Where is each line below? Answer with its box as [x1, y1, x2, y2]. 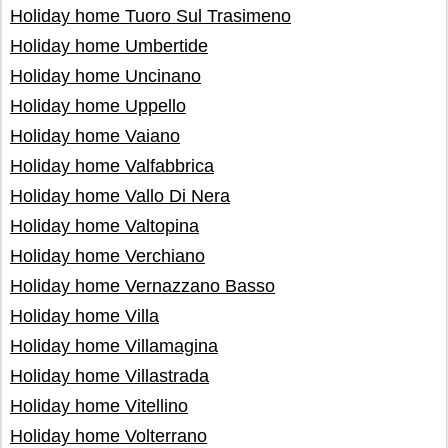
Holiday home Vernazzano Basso [10, 276, 275, 296]
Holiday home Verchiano [10, 246, 205, 266]
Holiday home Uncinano [10, 66, 201, 86]
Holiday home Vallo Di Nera [10, 186, 230, 206]
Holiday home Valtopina [10, 216, 199, 236]
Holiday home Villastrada [10, 366, 209, 386]
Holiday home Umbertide [10, 36, 208, 56]
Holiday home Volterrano [10, 426, 207, 446]
